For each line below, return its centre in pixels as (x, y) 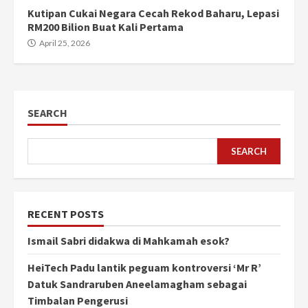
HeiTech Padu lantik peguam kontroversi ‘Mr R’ (144, 268)
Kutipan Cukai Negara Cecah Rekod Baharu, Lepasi (153, 13)
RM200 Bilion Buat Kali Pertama (106, 27)
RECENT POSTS (66, 214)
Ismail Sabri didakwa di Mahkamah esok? (129, 241)
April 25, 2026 (64, 43)
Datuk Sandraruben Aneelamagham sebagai (137, 284)
